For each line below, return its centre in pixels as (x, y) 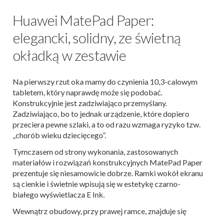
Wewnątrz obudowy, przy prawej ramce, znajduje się (100, 211)
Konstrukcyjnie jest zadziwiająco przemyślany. (90, 103)
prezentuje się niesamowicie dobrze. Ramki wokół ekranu (108, 173)
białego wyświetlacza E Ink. (59, 195)
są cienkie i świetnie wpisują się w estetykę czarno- (97, 184)
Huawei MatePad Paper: (83, 20)
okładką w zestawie (70, 55)
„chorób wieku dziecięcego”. (59, 135)
